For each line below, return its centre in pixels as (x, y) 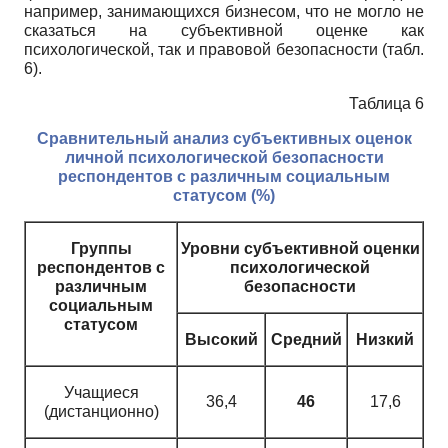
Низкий (385, 339)
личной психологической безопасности (224, 157)
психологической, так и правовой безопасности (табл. (224, 49)
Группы (101, 248)
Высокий (221, 339)
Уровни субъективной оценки (300, 248)
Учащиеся (101, 392)
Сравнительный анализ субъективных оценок (224, 138)
